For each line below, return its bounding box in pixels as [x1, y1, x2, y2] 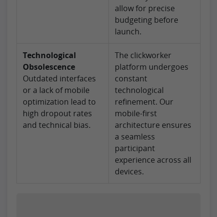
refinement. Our [115, 96, 173, 107]
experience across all [115, 154, 191, 165]
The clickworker [115, 49, 171, 61]
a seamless [115, 131, 155, 142]
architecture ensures [115, 119, 191, 130]
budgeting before [115, 14, 178, 25]
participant [115, 142, 155, 154]
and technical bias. [23, 119, 91, 130]
